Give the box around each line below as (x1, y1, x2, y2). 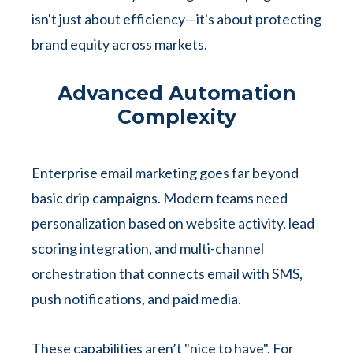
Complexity (117, 105, 236, 128)
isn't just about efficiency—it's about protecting (32, 10, 321, 28)
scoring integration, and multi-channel (32, 240, 264, 257)
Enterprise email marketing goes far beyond (32, 164, 299, 181)
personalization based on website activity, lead (32, 214, 314, 232)
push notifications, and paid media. (32, 290, 243, 307)
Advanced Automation (57, 81, 296, 105)
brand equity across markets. (32, 35, 207, 53)
